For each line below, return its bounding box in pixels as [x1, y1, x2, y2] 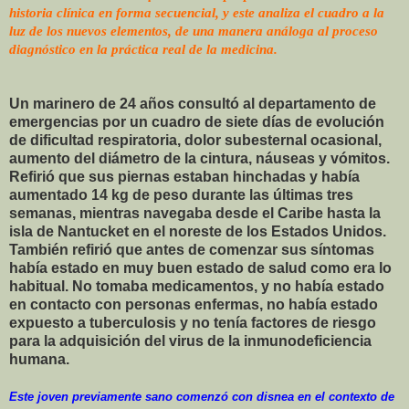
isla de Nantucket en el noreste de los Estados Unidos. [9, 223, 386, 239]
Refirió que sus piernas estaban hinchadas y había [9, 168, 360, 184]
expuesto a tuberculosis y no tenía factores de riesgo [9, 314, 376, 330]
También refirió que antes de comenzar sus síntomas [9, 241, 374, 257]
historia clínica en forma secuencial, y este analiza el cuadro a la [9, 5, 384, 20]
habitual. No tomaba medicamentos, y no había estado [9, 278, 384, 294]
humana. [9, 351, 69, 367]
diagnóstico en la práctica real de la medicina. [9, 41, 278, 57]
